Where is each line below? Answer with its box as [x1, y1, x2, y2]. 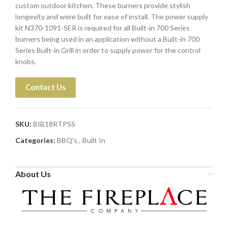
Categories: [15, 136, 55, 145]
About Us [15, 169, 51, 179]
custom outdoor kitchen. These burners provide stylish [15, 1, 190, 10]
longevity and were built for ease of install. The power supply [15, 12, 208, 21]
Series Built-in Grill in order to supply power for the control [15, 46, 201, 54]
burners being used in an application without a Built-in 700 [15, 35, 199, 43]
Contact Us [25, 82, 66, 92]
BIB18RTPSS [33, 120, 75, 128]
